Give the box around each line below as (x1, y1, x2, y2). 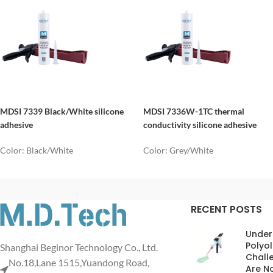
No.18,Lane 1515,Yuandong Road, (9, 257, 149, 269)
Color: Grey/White (143, 145, 213, 156)
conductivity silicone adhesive (143, 119, 257, 130)
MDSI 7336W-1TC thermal (143, 106, 244, 117)
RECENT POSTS (190, 202, 262, 217)
